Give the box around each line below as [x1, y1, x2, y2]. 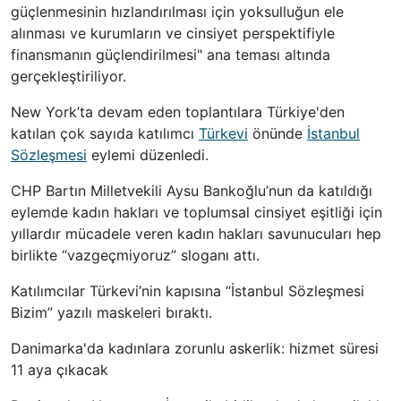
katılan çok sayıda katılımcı [11, 124, 199, 143]
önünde [248, 124, 307, 143]
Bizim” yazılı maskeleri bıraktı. [11, 303, 212, 322]
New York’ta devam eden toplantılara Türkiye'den [11, 103, 345, 122]
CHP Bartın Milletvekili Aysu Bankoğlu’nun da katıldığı [11, 182, 372, 200]
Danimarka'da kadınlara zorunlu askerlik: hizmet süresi [11, 339, 379, 358]
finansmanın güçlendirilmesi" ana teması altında [11, 46, 330, 64]
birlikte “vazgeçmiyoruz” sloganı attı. [11, 246, 260, 265]
